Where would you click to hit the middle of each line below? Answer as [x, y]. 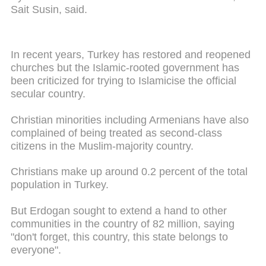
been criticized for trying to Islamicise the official [123, 81]
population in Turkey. [60, 185]
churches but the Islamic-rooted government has [125, 68]
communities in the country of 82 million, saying [123, 224]
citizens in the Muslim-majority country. [102, 146]
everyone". [36, 250]
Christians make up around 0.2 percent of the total [129, 172]
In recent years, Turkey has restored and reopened [131, 55]
